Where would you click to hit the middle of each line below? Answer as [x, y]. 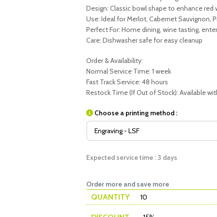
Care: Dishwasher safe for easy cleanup [144, 40]
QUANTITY [110, 197]
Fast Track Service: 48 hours [127, 82]
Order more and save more [127, 184]
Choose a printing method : [136, 113]
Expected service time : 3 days [132, 157]
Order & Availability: [114, 61]
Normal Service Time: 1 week [128, 71]
